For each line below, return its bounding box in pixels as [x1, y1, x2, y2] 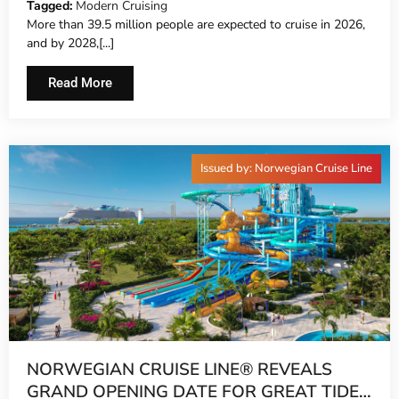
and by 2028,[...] [27, 35, 114, 53]
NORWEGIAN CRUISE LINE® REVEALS [27, 357, 332, 381]
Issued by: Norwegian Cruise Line [200, 159, 372, 176]
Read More [48, 74, 112, 91]
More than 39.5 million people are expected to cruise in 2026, [27, 16, 365, 34]
